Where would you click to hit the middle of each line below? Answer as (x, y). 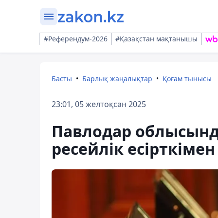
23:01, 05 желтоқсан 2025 (99, 104)
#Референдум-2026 (76, 39)
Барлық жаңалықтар (117, 79)
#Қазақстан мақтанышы (156, 39)
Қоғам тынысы (187, 79)
